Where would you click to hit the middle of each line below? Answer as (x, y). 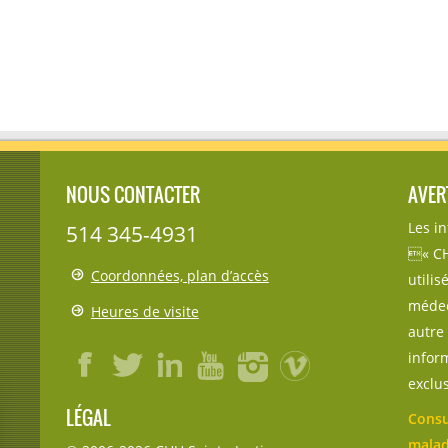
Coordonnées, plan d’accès (179, 276)
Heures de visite (144, 312)
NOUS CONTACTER (132, 194)
